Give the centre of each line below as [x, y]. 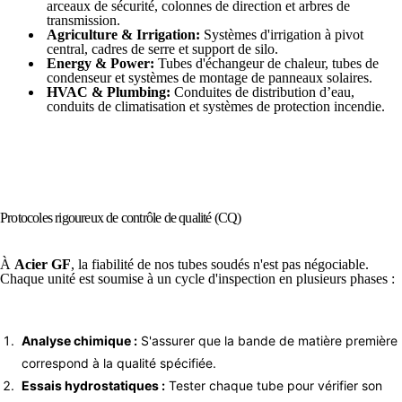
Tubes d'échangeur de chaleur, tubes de [267, 63]
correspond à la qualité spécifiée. [119, 363]
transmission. [83, 20]
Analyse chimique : [79, 340]
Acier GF [43, 264]
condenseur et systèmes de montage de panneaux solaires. [210, 77]
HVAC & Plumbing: [109, 92]
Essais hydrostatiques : [93, 385]
